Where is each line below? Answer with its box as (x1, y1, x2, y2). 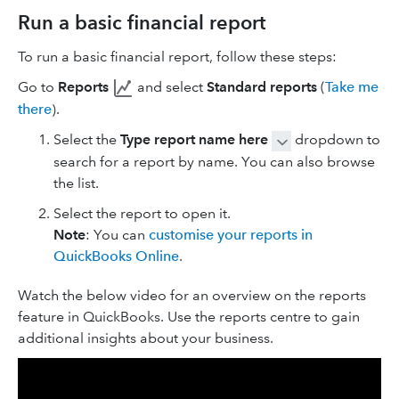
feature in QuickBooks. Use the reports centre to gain (18, 307, 360, 325)
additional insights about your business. (18, 329, 273, 346)
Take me (325, 77, 379, 95)
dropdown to (291, 131, 380, 148)
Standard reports (207, 77, 317, 95)
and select (134, 77, 207, 95)
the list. (53, 174, 99, 191)
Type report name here (120, 131, 268, 148)
